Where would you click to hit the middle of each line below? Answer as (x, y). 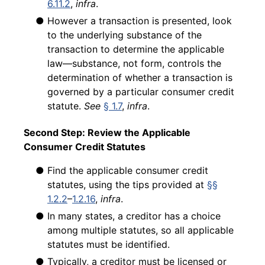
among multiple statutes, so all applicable (140, 230)
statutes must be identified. (109, 245)
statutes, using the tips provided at (127, 185)
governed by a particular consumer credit (141, 92)
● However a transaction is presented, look (134, 21)
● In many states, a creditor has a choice (128, 216)
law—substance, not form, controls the (134, 64)
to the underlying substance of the (125, 35)
